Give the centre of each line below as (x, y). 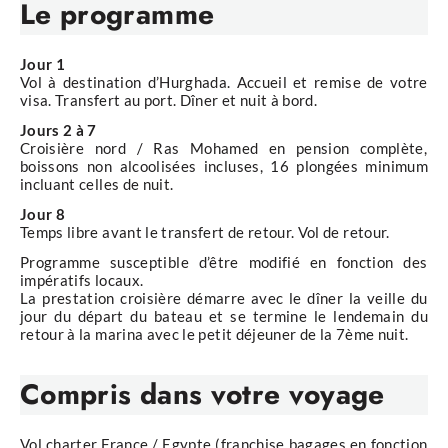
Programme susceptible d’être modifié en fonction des (224, 262)
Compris (80, 395)
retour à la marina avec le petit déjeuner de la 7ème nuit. (214, 334)
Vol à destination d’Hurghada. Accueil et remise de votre (224, 82)
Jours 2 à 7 (58, 130)
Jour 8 (43, 214)
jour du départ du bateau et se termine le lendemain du (224, 316)
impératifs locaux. (82, 280)
